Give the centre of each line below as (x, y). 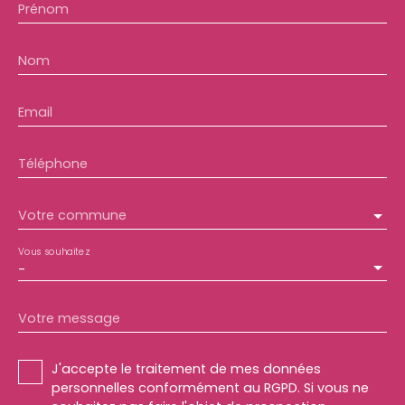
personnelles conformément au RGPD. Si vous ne (210, 387)
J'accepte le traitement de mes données (186, 368)
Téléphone (53, 163)
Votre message (69, 318)
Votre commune (72, 215)
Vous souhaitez (54, 251)
